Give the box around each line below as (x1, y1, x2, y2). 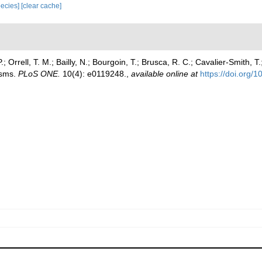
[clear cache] (20, 2, 61, 10)
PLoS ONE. (18, 69, 60, 78)
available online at (131, 69, 198, 78)
